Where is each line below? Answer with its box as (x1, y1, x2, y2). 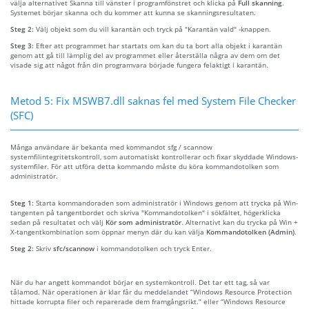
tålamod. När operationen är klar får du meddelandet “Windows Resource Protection (10, 286, 292, 297)
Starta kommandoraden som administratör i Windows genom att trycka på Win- (36, 197, 298, 208)
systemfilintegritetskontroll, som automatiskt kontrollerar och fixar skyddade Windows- (10, 151, 298, 161)
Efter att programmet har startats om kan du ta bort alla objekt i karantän (36, 40, 282, 50)
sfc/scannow (53, 243, 94, 253)
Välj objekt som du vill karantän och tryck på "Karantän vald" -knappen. (36, 23, 271, 34)
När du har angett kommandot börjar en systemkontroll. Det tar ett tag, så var (10, 277, 270, 287)
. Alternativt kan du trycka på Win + (181, 217, 298, 227)
